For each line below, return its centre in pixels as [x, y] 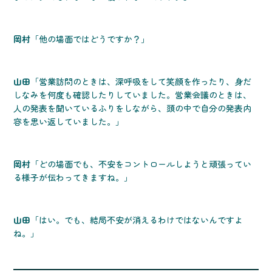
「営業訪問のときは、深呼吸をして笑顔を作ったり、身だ [141, 82]
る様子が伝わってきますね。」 [73, 178]
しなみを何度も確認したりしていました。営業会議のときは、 [133, 95]
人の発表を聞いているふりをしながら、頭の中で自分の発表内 [133, 108]
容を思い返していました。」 [69, 122]
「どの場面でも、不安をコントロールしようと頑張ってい [141, 164]
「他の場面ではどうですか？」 [90, 39]
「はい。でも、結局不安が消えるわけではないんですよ [137, 220]
